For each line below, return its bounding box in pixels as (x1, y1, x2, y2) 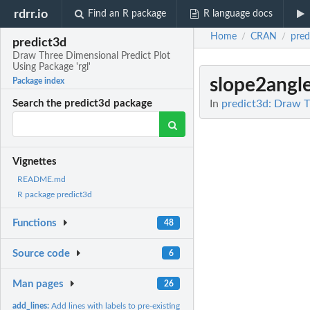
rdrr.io (14, 8, 48, 20)
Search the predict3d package (12, 98, 153, 109)
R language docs (203, 9, 273, 19)
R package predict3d (17, 190, 92, 199)
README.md (17, 175, 66, 184)
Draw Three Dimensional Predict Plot (12, 51, 171, 62)
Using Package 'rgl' (12, 62, 91, 73)
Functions (12, 218, 57, 229)
